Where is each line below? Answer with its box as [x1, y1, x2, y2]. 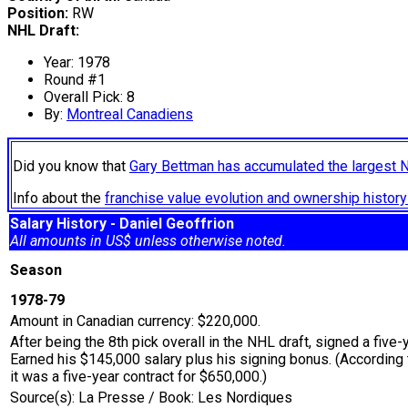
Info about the [13, 189, 105, 208]
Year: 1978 [44, 54, 110, 72]
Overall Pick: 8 [44, 88, 135, 107]
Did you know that [13, 158, 129, 176]
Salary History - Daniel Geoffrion [10, 215, 234, 233]
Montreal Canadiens [66, 106, 193, 124]
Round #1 [44, 71, 106, 89]
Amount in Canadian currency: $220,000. [10, 312, 260, 331]
